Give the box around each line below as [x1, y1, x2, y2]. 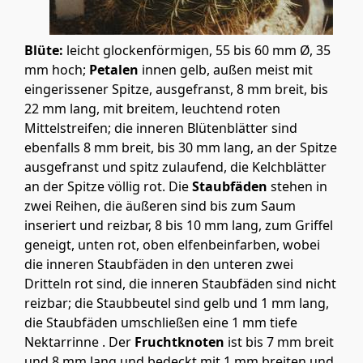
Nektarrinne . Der [24, 333, 135, 352]
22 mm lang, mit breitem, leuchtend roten [24, 100, 280, 118]
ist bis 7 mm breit [224, 333, 334, 352]
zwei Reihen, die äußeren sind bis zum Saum [24, 197, 296, 216]
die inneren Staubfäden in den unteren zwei [24, 255, 293, 274]
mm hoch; [24, 61, 89, 79]
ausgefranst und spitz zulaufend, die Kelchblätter [24, 158, 327, 177]
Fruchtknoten [135, 333, 224, 352]
